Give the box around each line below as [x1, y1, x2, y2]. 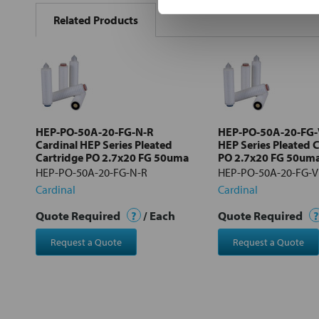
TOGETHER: [33, 13, 92, 28]
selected [60, 105, 95, 119]
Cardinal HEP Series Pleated [36, 137, 172, 152]
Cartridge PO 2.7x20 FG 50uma [36, 150, 189, 164]
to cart [63, 115, 91, 129]
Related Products [53, 12, 138, 27]
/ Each [141, 207, 175, 223]
